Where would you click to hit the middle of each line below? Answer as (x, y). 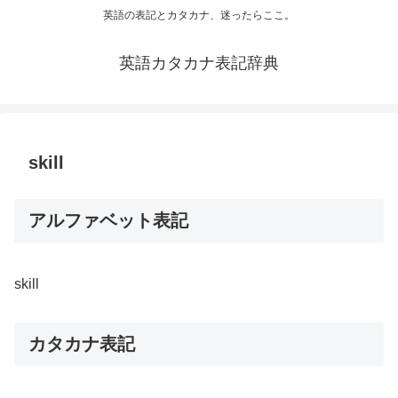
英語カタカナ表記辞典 (199, 64)
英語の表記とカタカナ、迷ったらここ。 (199, 16)
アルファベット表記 (108, 221)
